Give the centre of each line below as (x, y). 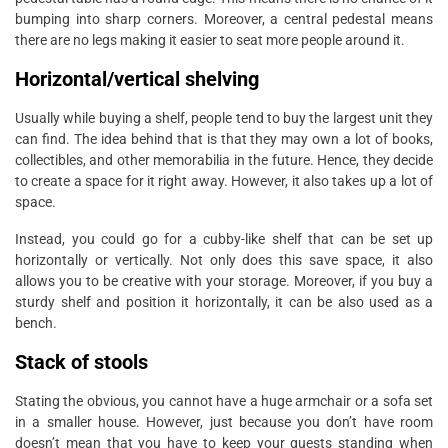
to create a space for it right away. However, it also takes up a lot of (224, 180)
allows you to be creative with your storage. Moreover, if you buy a (224, 280)
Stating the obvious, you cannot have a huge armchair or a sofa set (224, 400)
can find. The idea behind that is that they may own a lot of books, (224, 138)
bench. (36, 322)
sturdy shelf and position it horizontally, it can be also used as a (224, 301)
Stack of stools (81, 361)
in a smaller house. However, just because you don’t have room (224, 421)
